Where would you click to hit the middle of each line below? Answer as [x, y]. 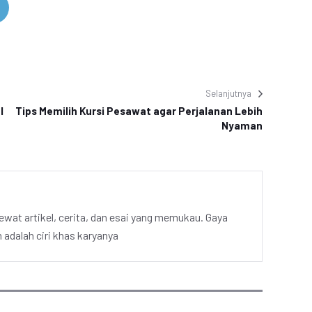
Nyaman [242, 125]
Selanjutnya [228, 93]
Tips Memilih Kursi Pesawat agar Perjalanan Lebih [139, 111]
